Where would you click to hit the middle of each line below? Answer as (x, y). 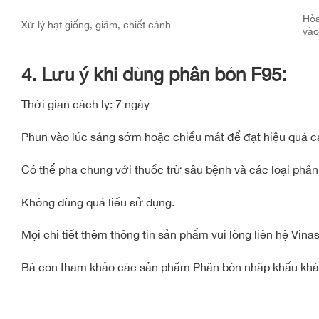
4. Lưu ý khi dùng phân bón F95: (154, 75)
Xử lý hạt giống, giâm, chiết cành (96, 25)
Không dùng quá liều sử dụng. (98, 202)
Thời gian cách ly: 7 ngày (85, 104)
